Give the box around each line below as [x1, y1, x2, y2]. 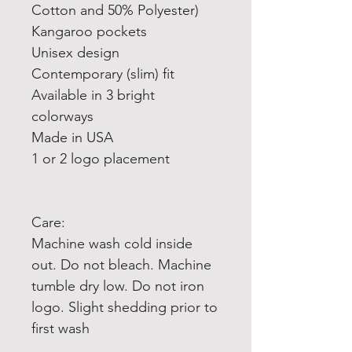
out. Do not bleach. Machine [31, 256, 211, 273]
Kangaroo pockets [31, 23, 147, 40]
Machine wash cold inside [31, 235, 192, 252]
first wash [31, 320, 90, 337]
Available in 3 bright [31, 86, 155, 104]
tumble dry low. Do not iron [31, 277, 204, 295]
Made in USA [31, 129, 113, 146]
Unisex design [31, 44, 119, 61]
